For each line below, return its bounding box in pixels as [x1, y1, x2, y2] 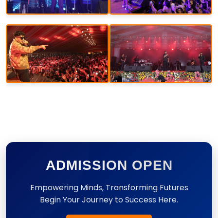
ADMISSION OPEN [45, 158, 173, 173]
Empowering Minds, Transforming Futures [30, 182, 188, 194]
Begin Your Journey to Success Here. [40, 194, 178, 206]
